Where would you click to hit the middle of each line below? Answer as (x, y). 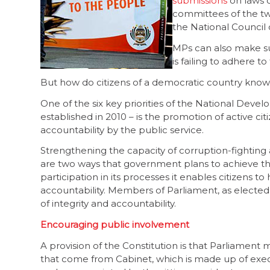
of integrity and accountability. (108, 204)
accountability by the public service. (122, 130)
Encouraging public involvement (115, 224)
